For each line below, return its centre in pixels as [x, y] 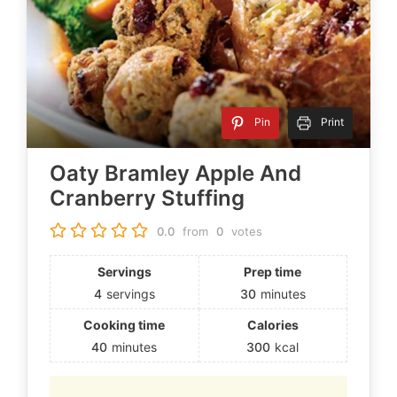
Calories [272, 325]
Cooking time [125, 325]
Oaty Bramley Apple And [175, 174]
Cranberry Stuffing [147, 198]
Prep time [273, 272]
